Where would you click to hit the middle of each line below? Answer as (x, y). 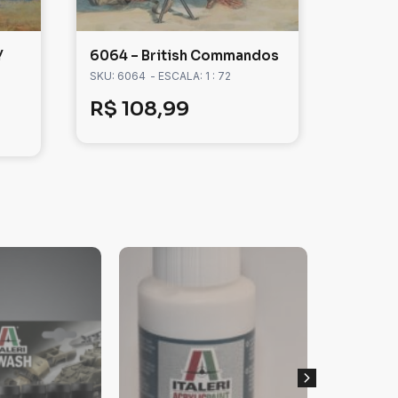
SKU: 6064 (118, 76)
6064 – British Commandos (184, 56)
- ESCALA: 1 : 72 (191, 76)
